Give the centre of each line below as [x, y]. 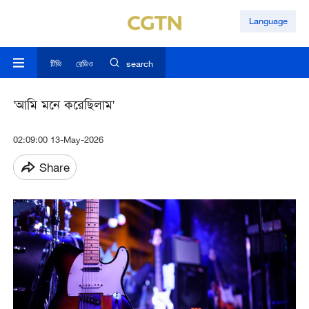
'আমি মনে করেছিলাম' [63, 107]
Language [268, 21]
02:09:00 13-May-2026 [58, 140]
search [139, 64]
